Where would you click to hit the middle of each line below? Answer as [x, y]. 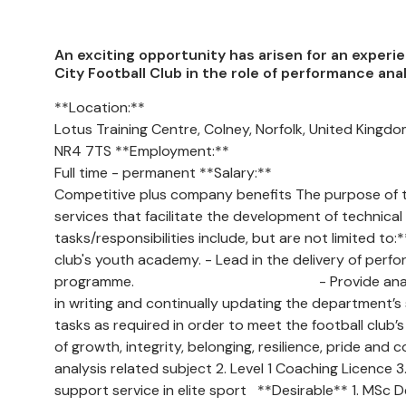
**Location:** [100, 107]
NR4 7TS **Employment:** [142, 151]
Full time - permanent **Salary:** [163, 173]
